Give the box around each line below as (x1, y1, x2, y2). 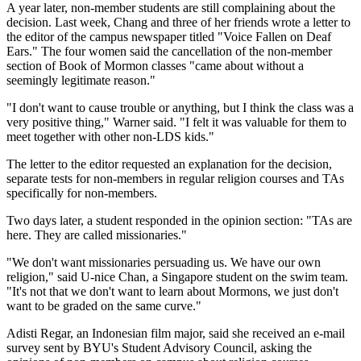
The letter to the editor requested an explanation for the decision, (6, 156, 332, 171)
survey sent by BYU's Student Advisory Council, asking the (6, 340, 312, 355)
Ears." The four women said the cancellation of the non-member (6, 44, 332, 58)
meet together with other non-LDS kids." (6, 129, 214, 143)
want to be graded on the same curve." (6, 298, 201, 313)
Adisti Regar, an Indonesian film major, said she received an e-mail (6, 326, 345, 340)
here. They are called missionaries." (6, 227, 187, 242)
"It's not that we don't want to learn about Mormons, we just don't (6, 284, 338, 298)
